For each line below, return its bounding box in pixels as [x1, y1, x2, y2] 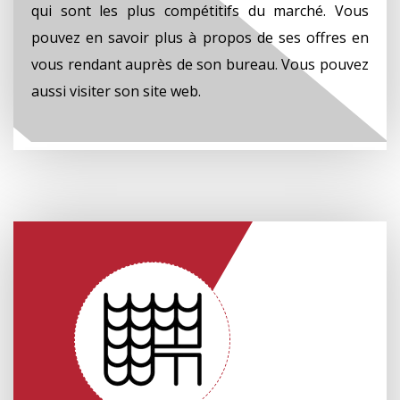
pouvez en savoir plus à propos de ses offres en [31, 27, 369, 47]
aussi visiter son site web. [31, 80, 201, 101]
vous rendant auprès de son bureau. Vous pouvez [31, 54, 369, 74]
